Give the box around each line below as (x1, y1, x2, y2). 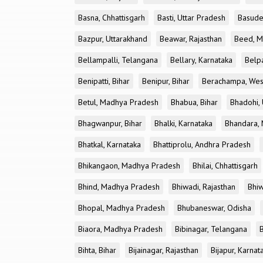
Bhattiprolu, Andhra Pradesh (153, 139, 251, 150)
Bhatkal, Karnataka (78, 139, 141, 150)
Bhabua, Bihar (171, 97, 218, 107)
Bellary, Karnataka (170, 55, 232, 65)
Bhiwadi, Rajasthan (172, 181, 235, 192)
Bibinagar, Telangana (175, 224, 247, 234)
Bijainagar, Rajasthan (129, 245, 198, 255)
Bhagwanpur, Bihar (78, 118, 142, 129)
